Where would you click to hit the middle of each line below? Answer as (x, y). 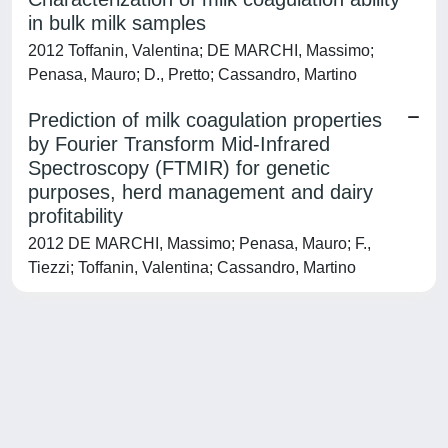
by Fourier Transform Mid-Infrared (179, 144)
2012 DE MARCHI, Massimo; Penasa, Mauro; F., (199, 243)
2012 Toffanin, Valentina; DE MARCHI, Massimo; (201, 50)
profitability (75, 216)
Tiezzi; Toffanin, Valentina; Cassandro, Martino (192, 267)
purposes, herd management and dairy (200, 192)
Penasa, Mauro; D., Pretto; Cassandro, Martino (192, 74)
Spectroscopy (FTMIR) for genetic (179, 168)
